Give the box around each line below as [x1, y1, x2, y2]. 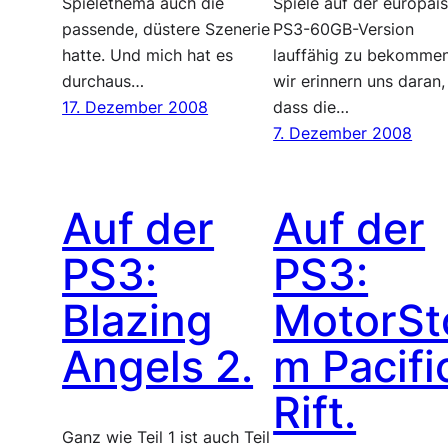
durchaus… [62, 71, 145, 91]
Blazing [62, 294, 214, 346]
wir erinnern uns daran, [273, 71, 446, 91]
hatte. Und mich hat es [62, 45, 234, 65]
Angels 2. [62, 340, 254, 392]
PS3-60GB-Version [273, 19, 415, 39]
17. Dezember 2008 [62, 97, 209, 117]
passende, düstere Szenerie [62, 19, 271, 39]
